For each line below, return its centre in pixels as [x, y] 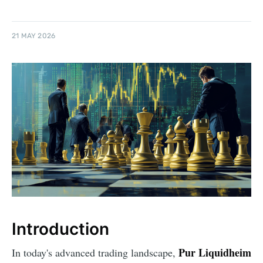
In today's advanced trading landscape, [95, 253]
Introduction [60, 229]
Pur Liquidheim [215, 253]
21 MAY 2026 [34, 36]
